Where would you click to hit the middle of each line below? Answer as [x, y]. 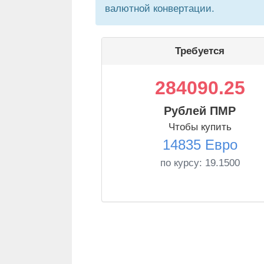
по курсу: [182, 163]
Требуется [200, 51]
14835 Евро [200, 145]
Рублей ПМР [200, 111]
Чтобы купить [200, 127]
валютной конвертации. [160, 9]
